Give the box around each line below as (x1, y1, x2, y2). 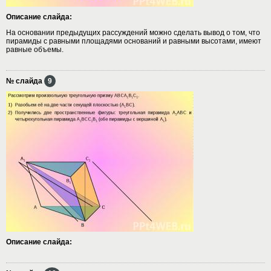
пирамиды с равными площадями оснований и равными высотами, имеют (6, 36, 261, 45)
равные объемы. (6, 45, 64, 54)
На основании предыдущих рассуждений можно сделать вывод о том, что (6, 28, 260, 37)
